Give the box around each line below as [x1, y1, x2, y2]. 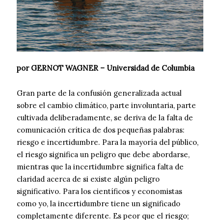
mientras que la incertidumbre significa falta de [17, 162, 184, 171]
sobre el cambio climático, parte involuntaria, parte [17, 101, 196, 110]
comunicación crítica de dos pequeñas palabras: [17, 125, 185, 135]
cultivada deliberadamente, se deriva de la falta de [17, 113, 193, 122]
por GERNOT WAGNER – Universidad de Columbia [17, 63, 194, 73]
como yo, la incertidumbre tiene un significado [17, 199, 180, 208]
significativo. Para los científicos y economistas [17, 187, 182, 196]
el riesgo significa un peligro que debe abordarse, [17, 150, 190, 159]
